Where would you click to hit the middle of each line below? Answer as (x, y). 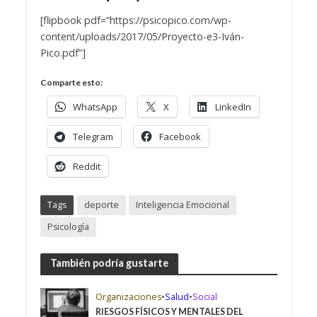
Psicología (68, 226)
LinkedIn (233, 106)
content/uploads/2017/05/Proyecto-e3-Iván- (142, 36)
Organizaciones (129, 296)
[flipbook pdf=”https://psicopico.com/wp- (136, 20)
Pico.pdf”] (63, 52)
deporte (101, 204)
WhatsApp (95, 106)
